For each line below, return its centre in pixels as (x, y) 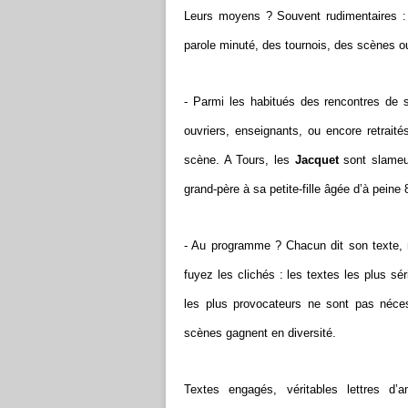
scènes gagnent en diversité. (260, 333)
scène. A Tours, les (240, 160)
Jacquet (316, 160)
